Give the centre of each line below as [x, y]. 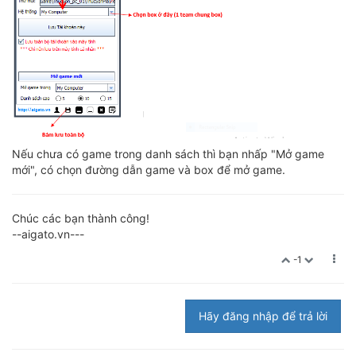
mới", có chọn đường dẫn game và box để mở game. [149, 170]
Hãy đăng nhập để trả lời [263, 316]
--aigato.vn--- [48, 234]
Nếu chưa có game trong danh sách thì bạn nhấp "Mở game [168, 154]
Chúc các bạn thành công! [81, 219]
